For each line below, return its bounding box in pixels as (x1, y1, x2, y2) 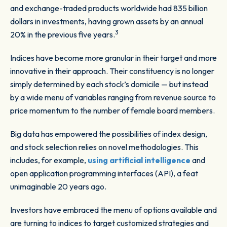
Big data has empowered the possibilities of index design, (10, 129, 207, 139)
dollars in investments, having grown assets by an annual (10, 16, 203, 27)
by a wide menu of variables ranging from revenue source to (10, 92, 216, 103)
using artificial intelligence (88, 155, 191, 166)
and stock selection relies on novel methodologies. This (10, 142, 199, 153)
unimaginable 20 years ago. (10, 181, 109, 192)
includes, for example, (10, 155, 88, 166)
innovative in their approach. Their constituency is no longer (10, 66, 214, 77)
